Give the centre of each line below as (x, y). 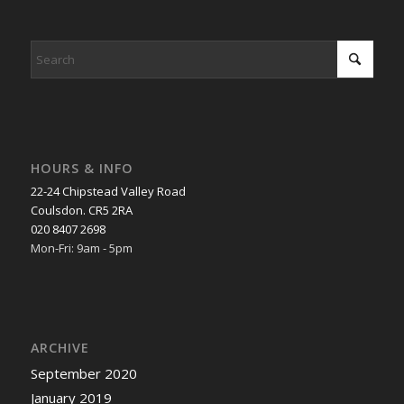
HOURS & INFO (82, 168)
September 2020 (83, 374)
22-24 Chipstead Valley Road (108, 191)
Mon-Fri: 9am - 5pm (81, 248)
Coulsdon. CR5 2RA (81, 210)
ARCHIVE (60, 348)
